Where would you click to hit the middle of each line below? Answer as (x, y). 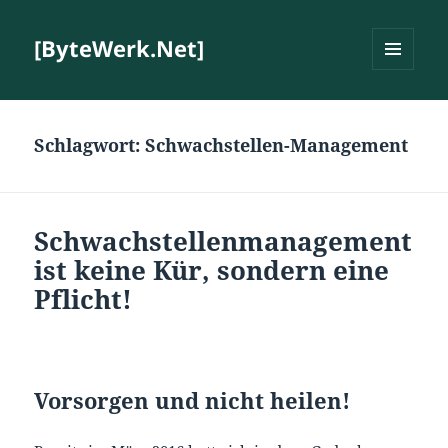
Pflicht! (83, 299)
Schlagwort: (90, 145)
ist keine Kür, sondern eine (212, 270)
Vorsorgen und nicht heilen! (192, 400)
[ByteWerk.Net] (119, 48)
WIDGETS (400, 112)
